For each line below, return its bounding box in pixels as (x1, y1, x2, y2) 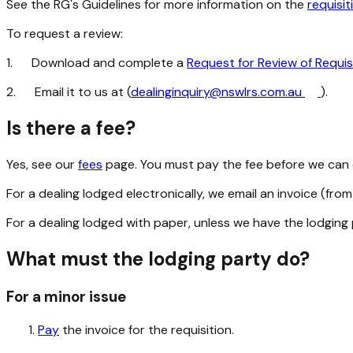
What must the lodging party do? (6, 247, 310, 272)
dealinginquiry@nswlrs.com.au (131, 84, 305, 101)
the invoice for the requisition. (59, 321, 234, 338)
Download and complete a (32, 54, 187, 72)
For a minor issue (6, 286, 126, 307)
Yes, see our (6, 156, 78, 173)
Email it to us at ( (35, 84, 131, 101)
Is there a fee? (6, 116, 136, 141)
